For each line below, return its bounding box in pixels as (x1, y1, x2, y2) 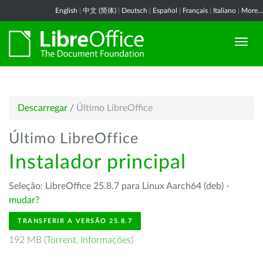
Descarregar (18, 103, 68, 113)
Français (183, 7, 208, 14)
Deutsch (122, 7, 147, 14)
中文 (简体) (83, 7, 116, 14)
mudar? (9, 195, 39, 205)
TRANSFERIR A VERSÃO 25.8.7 (18, 218, 132, 224)
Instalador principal (9, 153, 186, 173)
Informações (80, 235, 131, 245)
